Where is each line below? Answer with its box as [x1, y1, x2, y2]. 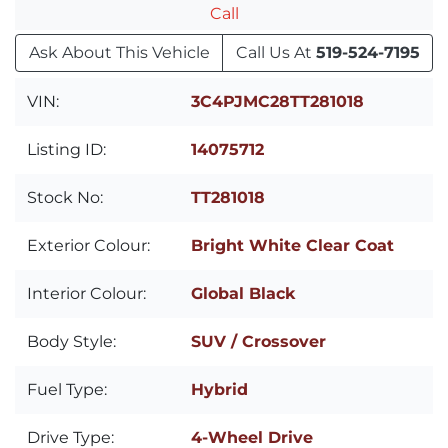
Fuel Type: [27, 379, 107, 399]
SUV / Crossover [191, 331, 326, 351]
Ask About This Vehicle [28, 42, 210, 62]
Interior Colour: [27, 283, 146, 303]
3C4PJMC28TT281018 [191, 91, 364, 111]
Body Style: [27, 331, 116, 351]
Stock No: [27, 187, 103, 207]
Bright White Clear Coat [191, 235, 394, 255]
